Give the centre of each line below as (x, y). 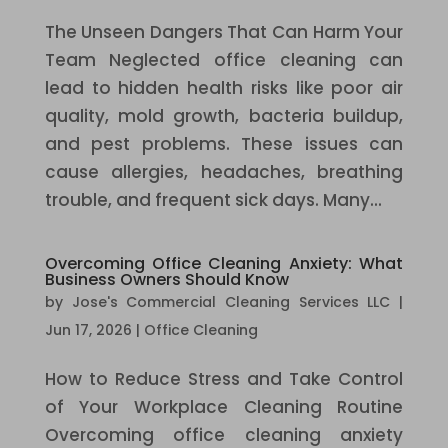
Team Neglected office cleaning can (224, 60)
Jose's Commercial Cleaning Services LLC (231, 302)
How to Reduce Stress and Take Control (224, 379)
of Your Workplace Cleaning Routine (224, 407)
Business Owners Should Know (166, 279)
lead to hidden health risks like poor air (224, 88)
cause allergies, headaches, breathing (224, 172)
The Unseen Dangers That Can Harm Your (224, 32)
